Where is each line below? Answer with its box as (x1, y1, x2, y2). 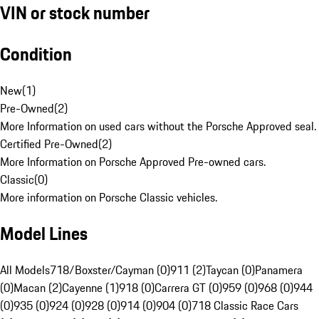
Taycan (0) (206, 261, 255, 279)
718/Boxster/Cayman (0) (50, 261, 170, 279)
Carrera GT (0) (155, 279, 222, 297)
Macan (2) (14, 279, 62, 297)
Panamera (255, 261, 303, 279)
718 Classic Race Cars (192, 297, 298, 315)
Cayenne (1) (62, 279, 119, 297)
